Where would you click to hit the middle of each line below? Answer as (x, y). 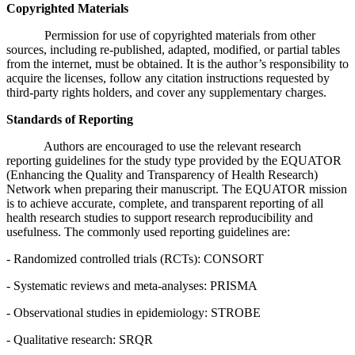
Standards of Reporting (70, 119)
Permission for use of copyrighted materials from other (161, 35)
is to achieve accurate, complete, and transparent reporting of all (165, 203)
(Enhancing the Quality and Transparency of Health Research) (162, 174)
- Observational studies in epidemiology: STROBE (134, 312)
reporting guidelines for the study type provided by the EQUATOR (174, 160)
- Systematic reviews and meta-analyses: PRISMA (132, 285)
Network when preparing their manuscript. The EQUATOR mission (177, 189)
